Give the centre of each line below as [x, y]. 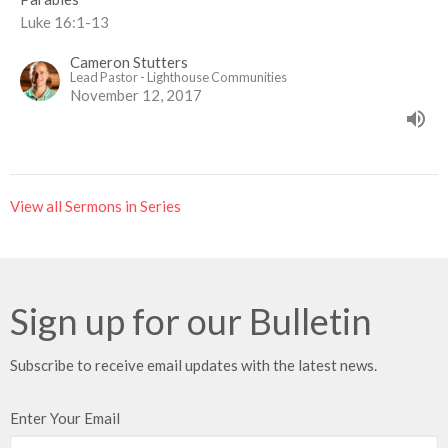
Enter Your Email [65, 418]
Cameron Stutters [129, 62]
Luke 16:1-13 [64, 22]
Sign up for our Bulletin [191, 321]
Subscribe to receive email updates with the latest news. [193, 365]
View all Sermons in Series [95, 206]
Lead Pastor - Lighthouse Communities [178, 77]
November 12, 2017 [136, 95]
